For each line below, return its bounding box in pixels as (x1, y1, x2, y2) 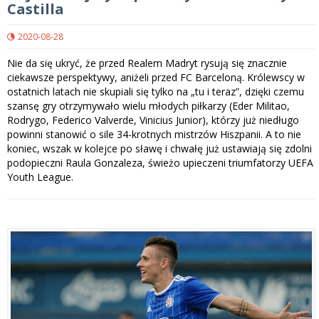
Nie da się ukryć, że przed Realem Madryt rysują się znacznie (7, 56, 287, 70)
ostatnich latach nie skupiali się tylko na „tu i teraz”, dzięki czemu (7, 84, 304, 98)
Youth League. (7, 169, 73, 184)
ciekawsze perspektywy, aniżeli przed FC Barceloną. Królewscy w (7, 70, 305, 84)
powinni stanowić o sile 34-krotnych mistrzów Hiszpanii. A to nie (7, 127, 301, 141)
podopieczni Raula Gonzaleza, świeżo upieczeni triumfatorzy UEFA (7, 155, 313, 169)
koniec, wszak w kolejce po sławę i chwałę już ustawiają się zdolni (7, 141, 312, 155)
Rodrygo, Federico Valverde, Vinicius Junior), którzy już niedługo (7, 113, 299, 127)
